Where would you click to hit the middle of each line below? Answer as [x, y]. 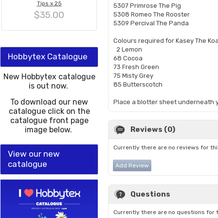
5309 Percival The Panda [151, 23]
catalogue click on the [49, 111]
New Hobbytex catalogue [49, 77]
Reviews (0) [153, 129]
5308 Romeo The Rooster [152, 14]
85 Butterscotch [138, 84]
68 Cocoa [128, 58]
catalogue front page [49, 120]
